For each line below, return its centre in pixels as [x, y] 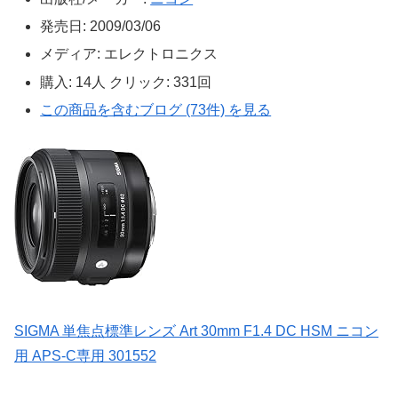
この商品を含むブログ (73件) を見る [156, 109]
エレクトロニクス [159, 54]
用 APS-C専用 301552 [85, 356]
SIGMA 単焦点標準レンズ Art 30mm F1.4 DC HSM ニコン [196, 331]
